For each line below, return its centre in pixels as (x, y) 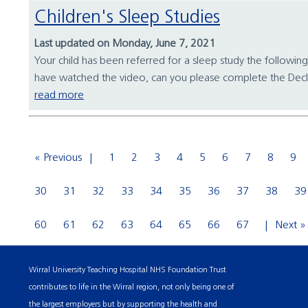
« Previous (58, 158)
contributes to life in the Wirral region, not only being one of (132, 288)
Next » (291, 226)
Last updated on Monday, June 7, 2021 (125, 44)
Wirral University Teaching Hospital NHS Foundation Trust (128, 271)
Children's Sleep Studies (133, 19)
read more (59, 96)
